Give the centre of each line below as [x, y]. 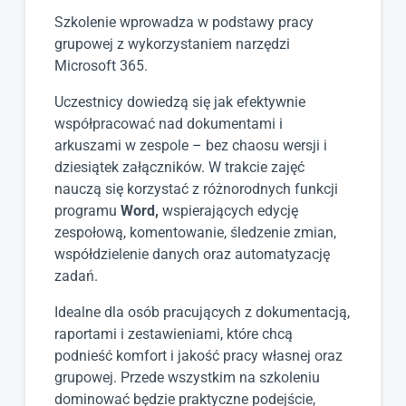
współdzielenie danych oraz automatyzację [192, 255]
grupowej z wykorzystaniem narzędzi [172, 44]
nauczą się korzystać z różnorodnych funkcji [196, 189]
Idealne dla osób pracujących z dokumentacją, [202, 313]
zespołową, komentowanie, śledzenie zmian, [195, 233]
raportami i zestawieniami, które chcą [174, 334]
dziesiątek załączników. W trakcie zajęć [179, 168]
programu [87, 211]
